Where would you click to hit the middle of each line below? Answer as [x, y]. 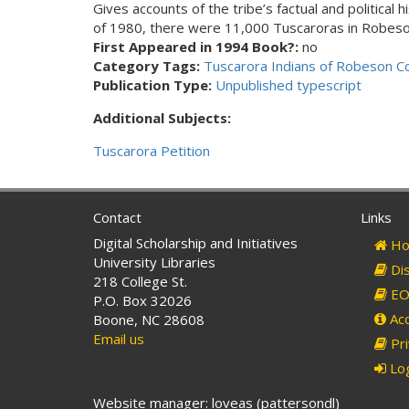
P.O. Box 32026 [142, 300]
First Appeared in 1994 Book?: [198, 47]
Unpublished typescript [288, 85]
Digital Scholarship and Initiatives [195, 243]
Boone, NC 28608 [149, 320]
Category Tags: [148, 66]
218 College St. [140, 281]
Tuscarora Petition [152, 151]
